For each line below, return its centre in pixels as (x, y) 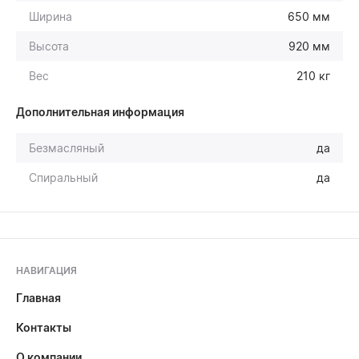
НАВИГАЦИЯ (46, 270)
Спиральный (63, 177)
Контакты (44, 327)
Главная (38, 298)
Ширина (50, 16)
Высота (49, 46)
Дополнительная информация (100, 111)
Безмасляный (67, 147)
